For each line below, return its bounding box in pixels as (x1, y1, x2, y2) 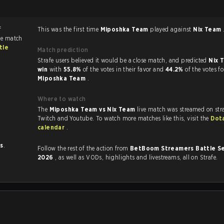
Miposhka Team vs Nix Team (49, 105, 137, 113)
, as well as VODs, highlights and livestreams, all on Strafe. (86, 153, 218, 161)
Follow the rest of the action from (37, 144, 130, 152)
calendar (37, 123, 66, 131)
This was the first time (37, 25, 100, 33)
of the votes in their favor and (82, 65, 165, 73)
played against (170, 25, 193, 33)
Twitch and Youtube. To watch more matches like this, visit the (187, 114, 211, 122)
